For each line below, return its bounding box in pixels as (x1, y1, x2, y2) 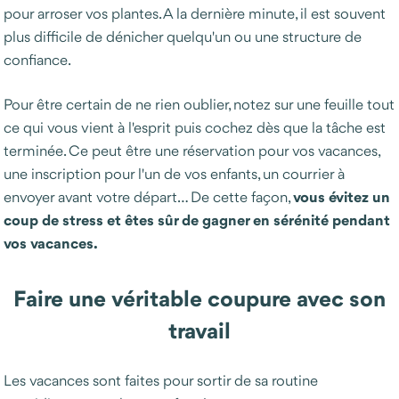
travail (168, 315, 231, 346)
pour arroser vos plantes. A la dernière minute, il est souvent (4, 4, 386, 23)
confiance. (4, 50, 71, 69)
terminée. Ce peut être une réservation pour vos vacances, (4, 141, 379, 160)
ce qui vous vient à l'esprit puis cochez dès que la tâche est (4, 118, 386, 137)
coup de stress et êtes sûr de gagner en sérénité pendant (4, 209, 390, 231)
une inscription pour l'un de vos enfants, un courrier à (4, 164, 345, 183)
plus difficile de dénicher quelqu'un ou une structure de (4, 27, 362, 46)
